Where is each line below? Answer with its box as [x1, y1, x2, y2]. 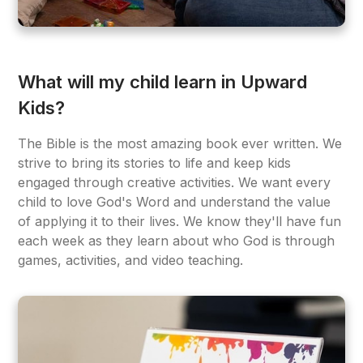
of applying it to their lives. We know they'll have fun [18, 212, 342, 229]
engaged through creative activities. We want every [18, 173, 331, 190]
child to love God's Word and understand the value [18, 193, 331, 210]
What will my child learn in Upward [18, 70, 308, 92]
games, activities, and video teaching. [18, 251, 244, 268]
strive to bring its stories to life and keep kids [18, 154, 292, 171]
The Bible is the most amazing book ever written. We [18, 135, 343, 152]
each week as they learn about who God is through [18, 232, 335, 249]
